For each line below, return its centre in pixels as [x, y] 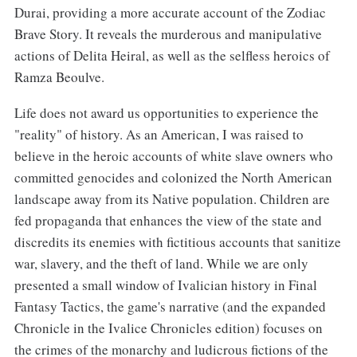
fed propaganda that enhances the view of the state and [168, 221]
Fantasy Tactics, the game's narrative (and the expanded [170, 307]
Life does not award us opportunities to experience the [166, 113]
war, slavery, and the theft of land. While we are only [161, 264]
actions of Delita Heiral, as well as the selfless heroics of [172, 56]
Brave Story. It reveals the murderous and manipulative [168, 34]
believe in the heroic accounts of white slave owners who [173, 156]
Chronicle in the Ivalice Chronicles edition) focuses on [168, 328]
